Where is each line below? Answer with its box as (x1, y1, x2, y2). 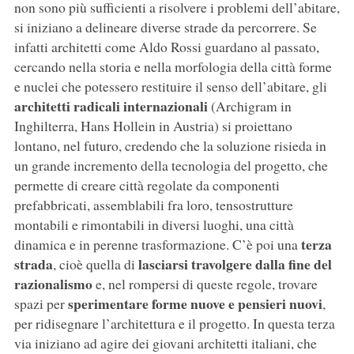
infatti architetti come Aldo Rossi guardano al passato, (13, 37, 319, 57)
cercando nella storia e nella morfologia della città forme (13, 57, 332, 77)
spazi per (13, 294, 68, 314)
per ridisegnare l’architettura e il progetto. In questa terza (13, 314, 335, 333)
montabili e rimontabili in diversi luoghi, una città (13, 215, 294, 235)
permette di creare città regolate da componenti (13, 175, 280, 195)
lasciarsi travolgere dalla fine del (137, 254, 332, 275)
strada (13, 254, 53, 275)
